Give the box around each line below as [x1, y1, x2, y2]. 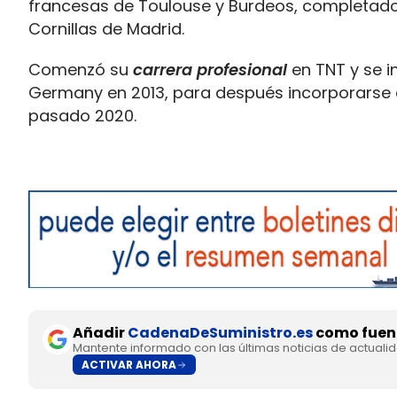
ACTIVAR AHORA [82, 356, 176, 372]
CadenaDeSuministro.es [128, 323, 313, 343]
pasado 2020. [28, 105, 136, 127]
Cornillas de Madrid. [28, 18, 184, 40]
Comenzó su [28, 58, 133, 81]
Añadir [73, 323, 128, 343]
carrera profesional [133, 58, 287, 81]
